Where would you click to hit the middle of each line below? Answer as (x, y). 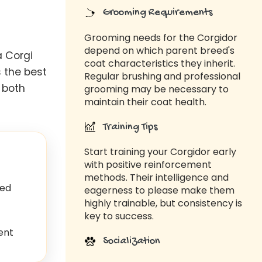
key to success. (119, 216)
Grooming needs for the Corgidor (161, 37)
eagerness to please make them (159, 191)
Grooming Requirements (157, 13)
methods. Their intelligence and (156, 178)
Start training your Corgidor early (160, 152)
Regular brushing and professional (162, 76)
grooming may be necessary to (156, 89)
